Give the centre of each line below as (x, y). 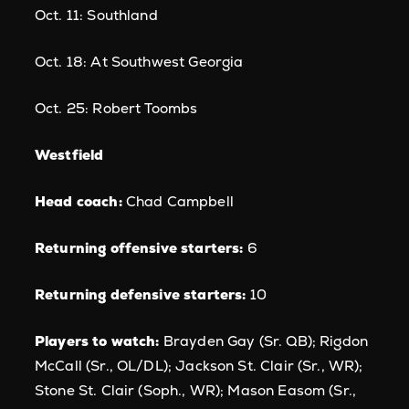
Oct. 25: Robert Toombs (116, 108)
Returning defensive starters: (142, 294)
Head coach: (79, 201)
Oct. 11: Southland (96, 15)
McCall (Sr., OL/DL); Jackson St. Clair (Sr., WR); (199, 366)
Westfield (69, 155)
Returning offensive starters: (139, 248)
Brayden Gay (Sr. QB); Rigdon (264, 341)
